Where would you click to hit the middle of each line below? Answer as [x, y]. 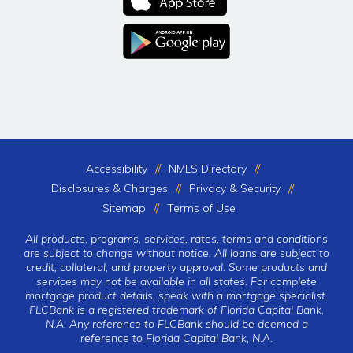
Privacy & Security [235, 188]
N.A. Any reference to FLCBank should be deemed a [176, 323]
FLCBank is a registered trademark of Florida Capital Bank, [176, 309]
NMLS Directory [207, 168]
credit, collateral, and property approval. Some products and [176, 267]
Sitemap [124, 208]
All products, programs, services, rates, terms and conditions [176, 238]
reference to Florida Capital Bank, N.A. [176, 338]
